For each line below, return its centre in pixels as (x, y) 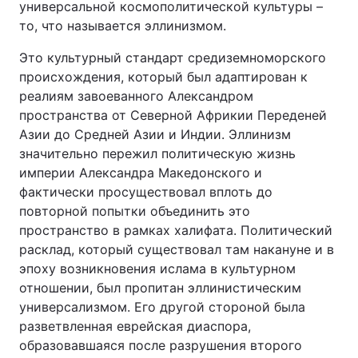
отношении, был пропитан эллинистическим (160, 288)
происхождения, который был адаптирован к (163, 77)
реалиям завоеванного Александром (136, 96)
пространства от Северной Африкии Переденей (173, 115)
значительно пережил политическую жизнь (157, 153)
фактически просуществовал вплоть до (146, 192)
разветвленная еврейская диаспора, (135, 326)
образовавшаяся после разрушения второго (161, 345)
